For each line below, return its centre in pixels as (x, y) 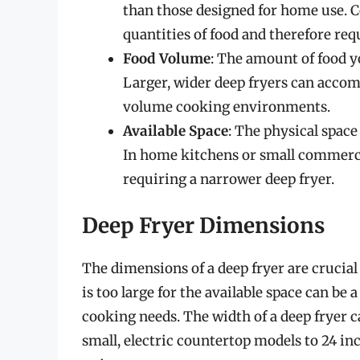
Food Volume (167, 58)
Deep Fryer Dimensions (203, 226)
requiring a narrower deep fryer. (229, 179)
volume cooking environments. (227, 106)
